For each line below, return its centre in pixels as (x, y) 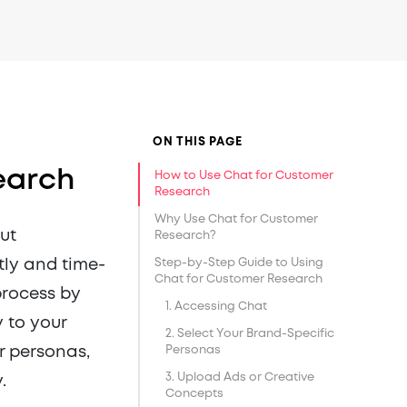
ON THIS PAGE (198, 142)
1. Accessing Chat (216, 307)
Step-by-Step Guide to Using (239, 263)
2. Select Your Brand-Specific (250, 334)
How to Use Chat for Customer (244, 176)
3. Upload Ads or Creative (240, 377)
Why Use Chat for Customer (236, 219)
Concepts (194, 394)
